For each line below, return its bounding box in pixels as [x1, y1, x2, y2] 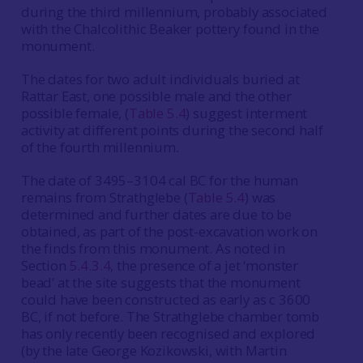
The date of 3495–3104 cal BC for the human [20, 171, 298, 190]
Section [20, 256, 70, 275]
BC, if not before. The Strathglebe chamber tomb [20, 307, 320, 326]
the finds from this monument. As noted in [20, 239, 286, 258]
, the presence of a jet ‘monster [110, 256, 299, 275]
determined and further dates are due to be [20, 205, 292, 224]
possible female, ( [20, 104, 129, 122]
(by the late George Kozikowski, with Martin [20, 341, 287, 360]
